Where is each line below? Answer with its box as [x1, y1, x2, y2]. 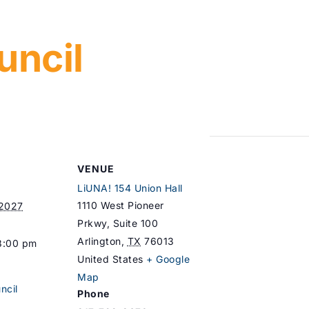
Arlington [77, 235, 121, 247]
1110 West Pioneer [77, 199, 164, 211]
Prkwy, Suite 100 [77, 217, 158, 229]
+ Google [146, 253, 190, 265]
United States [77, 253, 143, 265]
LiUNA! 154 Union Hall [77, 182, 183, 194]
